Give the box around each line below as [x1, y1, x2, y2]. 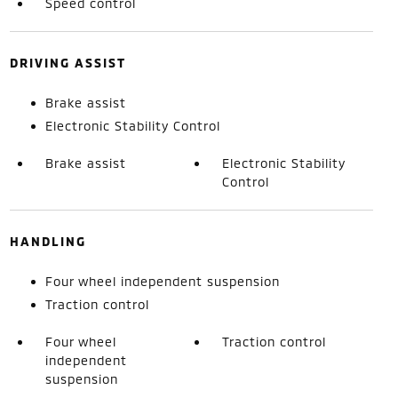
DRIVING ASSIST [9, 55, 126, 70]
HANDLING [9, 234, 86, 249]
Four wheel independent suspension [44, 274, 280, 289]
